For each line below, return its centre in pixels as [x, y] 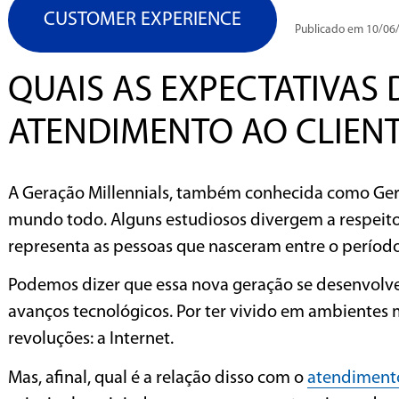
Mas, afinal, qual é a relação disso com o [158, 378]
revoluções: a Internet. [91, 340]
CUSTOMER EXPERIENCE [142, 20]
